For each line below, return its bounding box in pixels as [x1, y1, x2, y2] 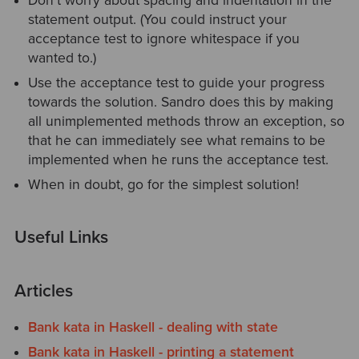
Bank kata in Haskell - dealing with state [28, 319, 279, 337]
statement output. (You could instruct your [28, 10, 288, 28]
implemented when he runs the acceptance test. [28, 151, 329, 168]
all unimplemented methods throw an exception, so [28, 112, 345, 130]
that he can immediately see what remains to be [28, 131, 326, 149]
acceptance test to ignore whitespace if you [28, 30, 301, 47]
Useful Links [14, 227, 108, 248]
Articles [14, 280, 73, 302]
